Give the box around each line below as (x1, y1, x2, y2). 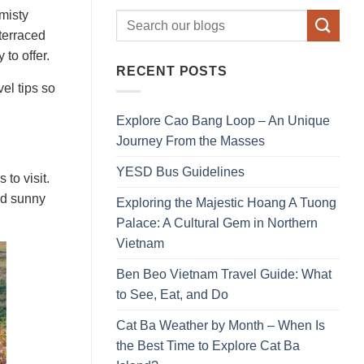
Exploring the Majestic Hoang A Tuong (116, 195, 336, 210)
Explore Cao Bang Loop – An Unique (116, 113, 330, 128)
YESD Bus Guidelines (116, 164, 245, 179)
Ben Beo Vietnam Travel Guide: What (116, 266, 331, 281)
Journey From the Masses (116, 133, 265, 148)
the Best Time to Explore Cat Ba (116, 338, 300, 353)
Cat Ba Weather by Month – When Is (116, 318, 325, 332)
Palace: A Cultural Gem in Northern (116, 215, 318, 230)
